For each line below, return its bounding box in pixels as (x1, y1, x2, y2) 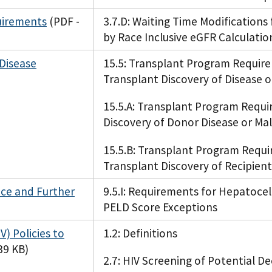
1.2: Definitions (103, 226, 177, 241)
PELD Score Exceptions (103, 200, 217, 215)
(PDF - (49, 14, 80, 29)
